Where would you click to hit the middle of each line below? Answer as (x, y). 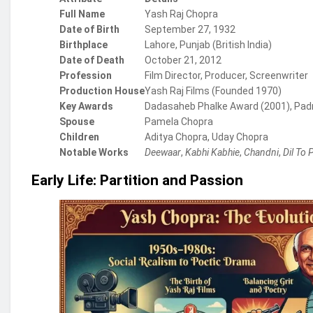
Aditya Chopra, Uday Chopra (206, 137)
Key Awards (86, 107)
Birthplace (83, 45)
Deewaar (163, 153)
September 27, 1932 (190, 30)
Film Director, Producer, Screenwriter (226, 76)
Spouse (77, 122)
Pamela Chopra (179, 122)
